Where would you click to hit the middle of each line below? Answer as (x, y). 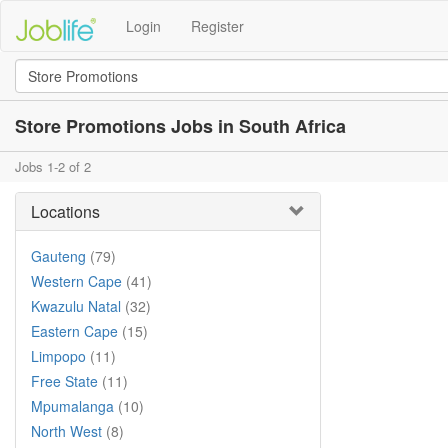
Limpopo (58, 356)
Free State (64, 381)
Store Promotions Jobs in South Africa (180, 126)
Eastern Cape (74, 331)
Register (217, 26)
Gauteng (58, 256)
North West (66, 431)
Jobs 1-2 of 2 (53, 166)
